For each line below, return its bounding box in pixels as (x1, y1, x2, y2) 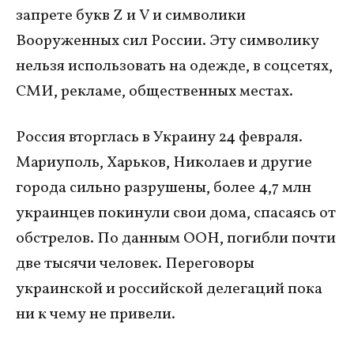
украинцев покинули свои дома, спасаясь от (16, 201, 336, 224)
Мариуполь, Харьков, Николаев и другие (16, 151, 312, 174)
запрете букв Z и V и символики (16, 4, 246, 27)
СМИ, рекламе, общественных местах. (16, 80, 293, 103)
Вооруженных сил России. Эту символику (16, 29, 319, 52)
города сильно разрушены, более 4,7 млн (16, 176, 311, 199)
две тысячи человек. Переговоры (16, 252, 254, 275)
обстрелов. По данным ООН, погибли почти (16, 227, 336, 250)
